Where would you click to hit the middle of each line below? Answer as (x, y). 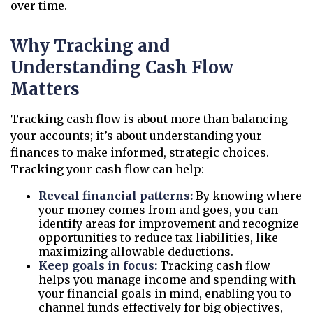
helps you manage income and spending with (167, 279)
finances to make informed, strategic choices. (140, 152)
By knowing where (247, 196)
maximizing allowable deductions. (136, 252)
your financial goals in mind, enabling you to (165, 293)
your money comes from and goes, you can (158, 210)
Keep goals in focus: (98, 265)
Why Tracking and (90, 46)
